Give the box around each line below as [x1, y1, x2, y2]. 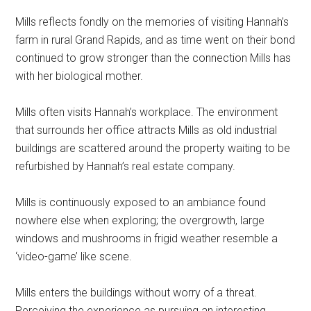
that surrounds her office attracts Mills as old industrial [15, 123, 278, 137]
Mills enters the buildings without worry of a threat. [15, 285, 258, 299]
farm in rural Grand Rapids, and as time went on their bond [15, 33, 296, 47]
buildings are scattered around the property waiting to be [15, 141, 291, 155]
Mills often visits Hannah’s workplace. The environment [15, 105, 278, 119]
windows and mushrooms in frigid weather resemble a [15, 231, 278, 245]
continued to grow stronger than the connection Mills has [15, 51, 292, 65]
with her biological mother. [15, 69, 144, 83]
